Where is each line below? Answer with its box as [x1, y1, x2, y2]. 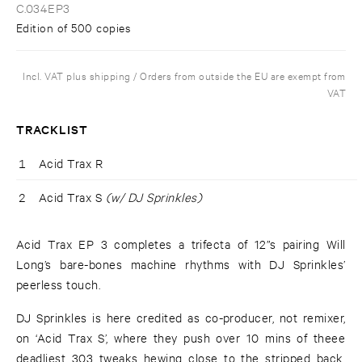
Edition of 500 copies [16, 19, 131, 36]
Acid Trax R [39, 155, 103, 171]
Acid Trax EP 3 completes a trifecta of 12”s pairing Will [16, 236, 346, 252]
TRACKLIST [16, 120, 89, 138]
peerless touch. [16, 276, 101, 293]
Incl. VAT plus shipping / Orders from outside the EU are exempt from [23, 68, 346, 83]
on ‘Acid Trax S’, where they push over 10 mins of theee [16, 330, 346, 346]
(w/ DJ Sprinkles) [105, 189, 203, 205]
